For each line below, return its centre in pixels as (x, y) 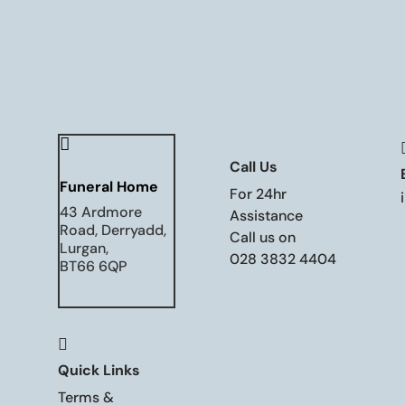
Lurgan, (85, 248)
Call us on (262, 237)
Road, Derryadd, (113, 230)
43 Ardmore (101, 212)
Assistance (266, 215)
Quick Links (99, 371)
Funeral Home (109, 186)
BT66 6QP (94, 266)
